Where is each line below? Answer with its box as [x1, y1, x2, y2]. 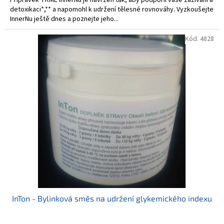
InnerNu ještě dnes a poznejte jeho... [10, 13, 118, 24]
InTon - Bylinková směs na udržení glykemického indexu [12, 193, 212, 203]
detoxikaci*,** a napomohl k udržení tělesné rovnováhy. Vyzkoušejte [10, 4, 213, 14]
